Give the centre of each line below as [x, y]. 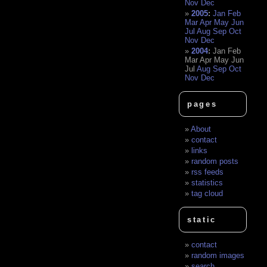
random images [218, 255]
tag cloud [207, 193]
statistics [207, 182]
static [202, 219]
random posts [215, 161]
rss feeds [208, 172]
